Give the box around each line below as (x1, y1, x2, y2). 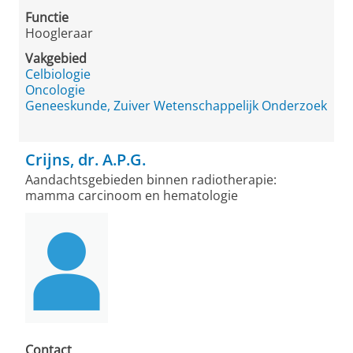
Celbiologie (25, 65, 91, 83)
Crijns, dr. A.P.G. (25, 149, 146, 170)
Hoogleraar (25, 24, 93, 42)
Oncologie (25, 81, 85, 98)
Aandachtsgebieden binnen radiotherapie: (25, 171, 277, 188)
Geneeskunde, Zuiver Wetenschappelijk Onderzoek (25, 97, 327, 114)
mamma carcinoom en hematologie (25, 187, 238, 204)
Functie (25, 9, 69, 26)
